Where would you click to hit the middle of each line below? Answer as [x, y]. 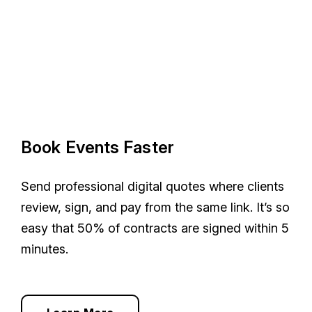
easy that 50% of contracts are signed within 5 [155, 228]
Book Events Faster [97, 147]
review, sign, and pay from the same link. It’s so [155, 207]
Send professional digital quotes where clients [153, 186]
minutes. [45, 249]
